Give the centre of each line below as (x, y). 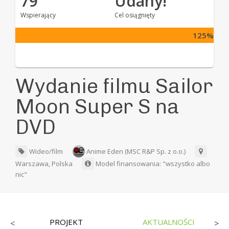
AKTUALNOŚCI (168, 222)
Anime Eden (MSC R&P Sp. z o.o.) (136, 151)
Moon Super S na (98, 106)
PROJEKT (66, 222)
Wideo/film (45, 151)
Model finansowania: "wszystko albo (152, 163)
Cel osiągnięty (134, 15)
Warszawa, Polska (45, 163)
